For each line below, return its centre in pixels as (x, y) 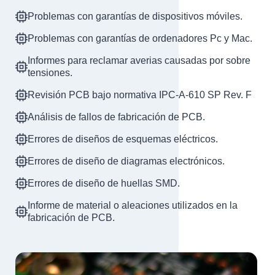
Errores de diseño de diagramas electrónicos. (126, 161)
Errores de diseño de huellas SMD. (104, 184)
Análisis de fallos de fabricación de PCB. (116, 117)
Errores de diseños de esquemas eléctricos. (123, 139)
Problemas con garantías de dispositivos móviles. (135, 17)
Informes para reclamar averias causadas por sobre (139, 61)
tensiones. (50, 73)
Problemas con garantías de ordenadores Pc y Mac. (140, 39)
